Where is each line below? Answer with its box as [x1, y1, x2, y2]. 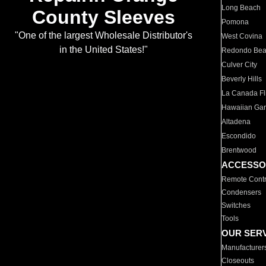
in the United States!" [59, 45, 148, 55]
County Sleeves [31, 7, 175, 28]
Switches [221, 201, 251, 210]
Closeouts [221, 256, 255, 265]
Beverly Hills [221, 75, 262, 83]
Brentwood [221, 146, 257, 154]
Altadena [221, 118, 251, 126]
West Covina [221, 32, 263, 40]
